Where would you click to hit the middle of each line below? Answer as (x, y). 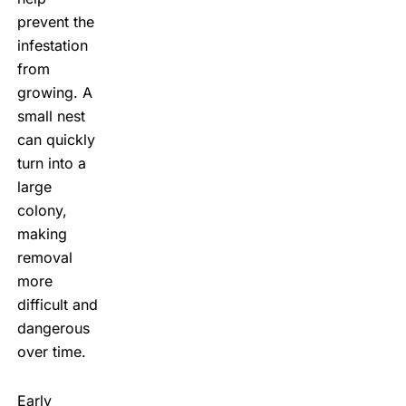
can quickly (56, 139)
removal (44, 257)
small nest (51, 116)
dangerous (53, 328)
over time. (51, 351)
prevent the (55, 21)
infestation (52, 45)
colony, (42, 210)
